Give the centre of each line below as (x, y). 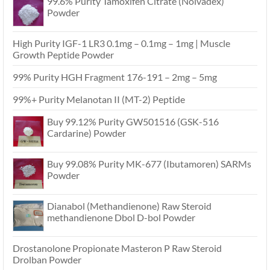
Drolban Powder (47, 260)
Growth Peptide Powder (63, 55)
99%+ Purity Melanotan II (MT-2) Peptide (99, 99)
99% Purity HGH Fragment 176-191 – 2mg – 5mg (115, 77)
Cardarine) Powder (86, 133)
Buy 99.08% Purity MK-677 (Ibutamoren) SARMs (149, 164)
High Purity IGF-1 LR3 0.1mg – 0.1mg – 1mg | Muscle (121, 43)
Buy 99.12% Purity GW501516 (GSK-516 (133, 122)
